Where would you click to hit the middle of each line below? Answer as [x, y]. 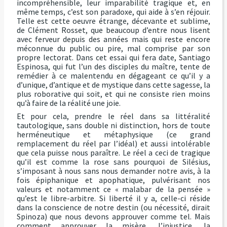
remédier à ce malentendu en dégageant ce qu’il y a [113, 75]
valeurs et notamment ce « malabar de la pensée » [113, 189]
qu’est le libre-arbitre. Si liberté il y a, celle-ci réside [113, 198]
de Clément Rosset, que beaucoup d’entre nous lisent [113, 30]
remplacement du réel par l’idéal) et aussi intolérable [113, 143]
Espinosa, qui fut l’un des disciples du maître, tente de [113, 66]
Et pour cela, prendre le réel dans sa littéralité [113, 116]
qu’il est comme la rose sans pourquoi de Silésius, [113, 161]
